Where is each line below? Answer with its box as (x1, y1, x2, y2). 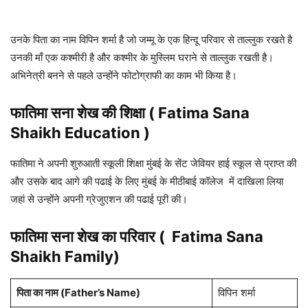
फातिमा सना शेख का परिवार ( (10, 228, 172, 246)
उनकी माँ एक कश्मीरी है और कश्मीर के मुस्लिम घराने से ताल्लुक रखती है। (10, 51, 274, 65)
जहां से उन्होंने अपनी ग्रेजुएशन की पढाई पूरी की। (10, 192, 188, 206)
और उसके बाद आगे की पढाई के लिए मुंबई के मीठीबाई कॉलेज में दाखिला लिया (10, 175, 283, 188)
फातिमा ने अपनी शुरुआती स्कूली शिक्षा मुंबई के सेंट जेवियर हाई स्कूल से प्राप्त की (10, 157, 296, 170)
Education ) (65, 124, 150, 142)
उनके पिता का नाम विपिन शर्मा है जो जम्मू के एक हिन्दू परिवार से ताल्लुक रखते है (10, 33, 292, 47)
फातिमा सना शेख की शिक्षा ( (10, 104, 158, 122)
